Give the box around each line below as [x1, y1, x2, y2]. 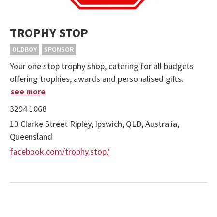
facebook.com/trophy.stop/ [10, 146, 109, 157]
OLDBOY [12, 45, 37, 54]
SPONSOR [44, 45, 74, 54]
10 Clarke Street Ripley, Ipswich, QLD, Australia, [10, 118, 179, 130]
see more [11, 86, 46, 97]
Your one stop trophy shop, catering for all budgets [10, 61, 194, 72]
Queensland [10, 131, 52, 142]
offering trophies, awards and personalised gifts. [10, 73, 184, 85]
